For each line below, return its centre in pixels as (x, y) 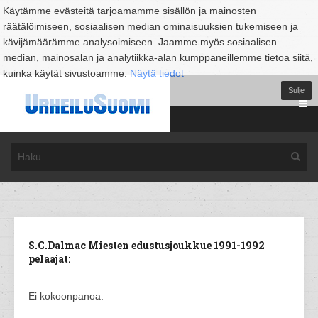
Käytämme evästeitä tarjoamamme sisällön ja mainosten (130, 11)
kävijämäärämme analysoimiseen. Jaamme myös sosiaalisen (140, 42)
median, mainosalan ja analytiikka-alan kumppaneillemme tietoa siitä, (158, 57)
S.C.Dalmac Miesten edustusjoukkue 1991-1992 (147, 245)
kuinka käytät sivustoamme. (66, 73)
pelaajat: (49, 259)
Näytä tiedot (157, 73)
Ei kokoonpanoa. (66, 296)
